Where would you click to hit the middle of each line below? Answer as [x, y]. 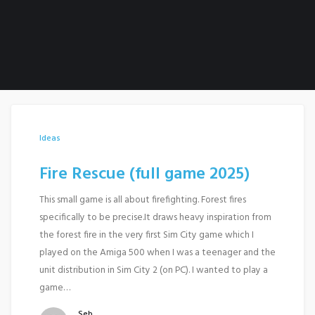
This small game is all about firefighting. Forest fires [143, 200]
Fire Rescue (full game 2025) [144, 174]
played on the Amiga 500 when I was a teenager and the [157, 253]
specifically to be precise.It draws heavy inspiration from [155, 218]
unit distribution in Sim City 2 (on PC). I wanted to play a [154, 270]
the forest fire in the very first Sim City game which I [147, 235]
